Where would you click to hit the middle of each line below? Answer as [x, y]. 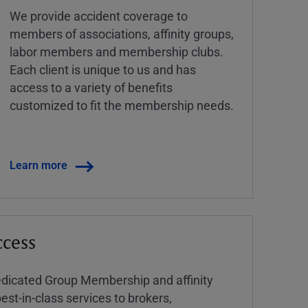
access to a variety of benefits [91, 88]
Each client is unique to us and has [103, 70]
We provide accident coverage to [99, 16]
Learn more [39, 165]
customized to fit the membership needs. [122, 106]
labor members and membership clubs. [117, 52]
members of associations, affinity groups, [122, 34]
